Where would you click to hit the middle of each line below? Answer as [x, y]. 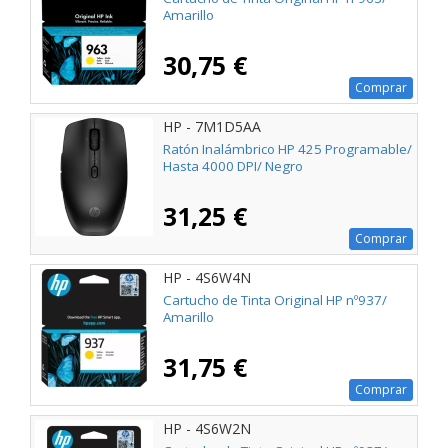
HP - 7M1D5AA [212, 126]
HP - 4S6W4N [207, 277]
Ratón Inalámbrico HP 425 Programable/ [287, 148]
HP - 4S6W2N [207, 428]
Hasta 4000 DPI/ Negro [233, 165]
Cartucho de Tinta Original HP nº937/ [275, 299]
